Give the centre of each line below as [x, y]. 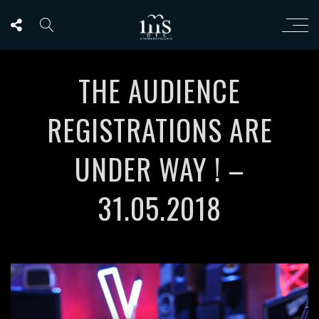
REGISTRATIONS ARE [159, 130]
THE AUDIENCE [159, 90]
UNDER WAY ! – [159, 169]
